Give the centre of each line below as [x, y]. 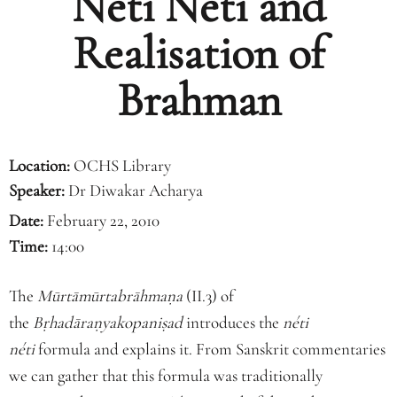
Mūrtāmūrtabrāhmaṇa [110, 296]
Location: [41, 165]
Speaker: [39, 190]
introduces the [233, 322]
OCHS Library [122, 165]
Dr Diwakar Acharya [136, 190]
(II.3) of [208, 296]
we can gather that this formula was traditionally [166, 375]
